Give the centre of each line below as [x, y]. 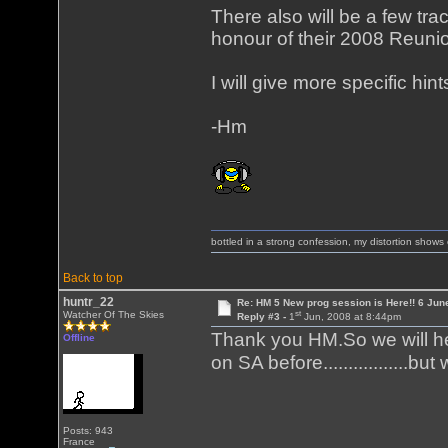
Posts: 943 [88, 430]
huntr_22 [89, 302]
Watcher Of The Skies [114, 314]
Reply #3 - [262, 317]
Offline [79, 337]
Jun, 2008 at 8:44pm [350, 317]
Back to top [93, 278]
